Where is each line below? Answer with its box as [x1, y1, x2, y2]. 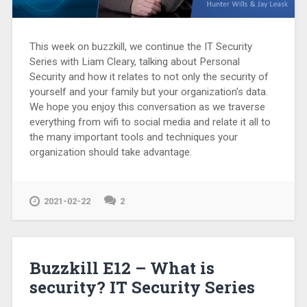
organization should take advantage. [29, 145, 192, 158]
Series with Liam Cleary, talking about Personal [29, 55, 240, 68]
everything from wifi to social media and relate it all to [29, 115, 271, 128]
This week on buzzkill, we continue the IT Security [29, 40, 252, 53]
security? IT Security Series [29, 275, 255, 298]
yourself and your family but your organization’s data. [29, 85, 268, 98]
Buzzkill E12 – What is [29, 256, 214, 279]
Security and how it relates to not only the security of [29, 70, 269, 83]
